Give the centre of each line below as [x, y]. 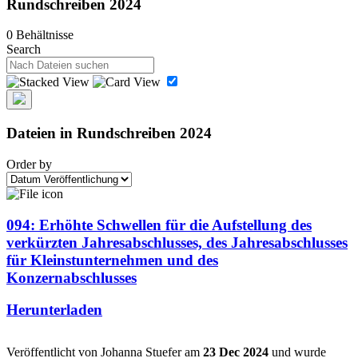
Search [24, 50]
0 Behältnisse [40, 35]
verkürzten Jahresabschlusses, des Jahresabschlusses [177, 242]
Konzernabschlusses [72, 277]
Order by [29, 164]
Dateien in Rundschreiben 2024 [109, 133]
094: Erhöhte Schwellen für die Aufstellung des [159, 225]
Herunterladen [54, 310]
